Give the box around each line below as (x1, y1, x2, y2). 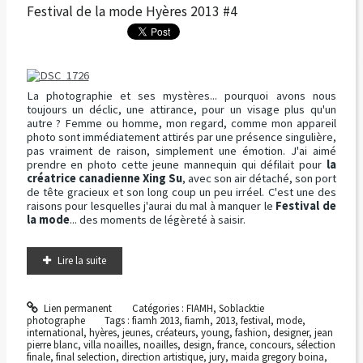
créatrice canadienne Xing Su (26, 171, 182, 186)
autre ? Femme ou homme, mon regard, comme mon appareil (26, 116, 336, 131)
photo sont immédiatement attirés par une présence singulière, (26, 130, 336, 145)
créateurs (155, 325, 195, 340)
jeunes (122, 325, 150, 340)
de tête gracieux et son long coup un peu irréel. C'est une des (26, 185, 336, 200)
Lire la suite (57, 254, 106, 268)
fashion (234, 325, 267, 340)
